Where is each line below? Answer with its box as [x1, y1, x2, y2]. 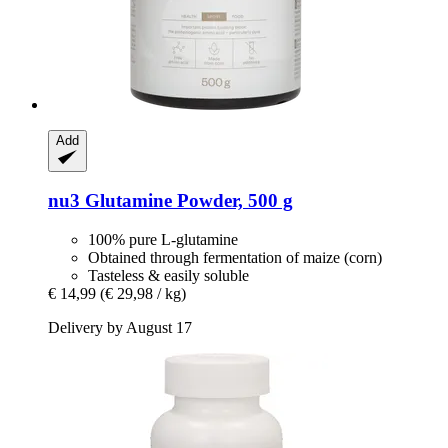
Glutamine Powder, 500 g [80, 190, 293, 212]
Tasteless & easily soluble [88, 267, 249, 284]
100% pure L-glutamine [88, 231, 238, 248]
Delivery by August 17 [48, 319, 192, 336]
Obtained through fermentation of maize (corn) [88, 249, 382, 266]
